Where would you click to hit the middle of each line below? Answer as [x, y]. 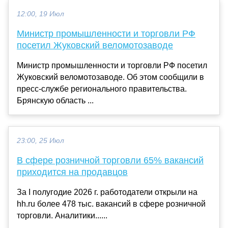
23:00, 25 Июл [40, 140]
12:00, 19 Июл [40, 14]
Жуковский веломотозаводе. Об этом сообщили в [110, 77]
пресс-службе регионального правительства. [102, 89]
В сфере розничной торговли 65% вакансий [110, 160]
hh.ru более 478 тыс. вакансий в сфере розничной [111, 204]
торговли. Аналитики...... [62, 215]
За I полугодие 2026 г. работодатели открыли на [107, 192]
